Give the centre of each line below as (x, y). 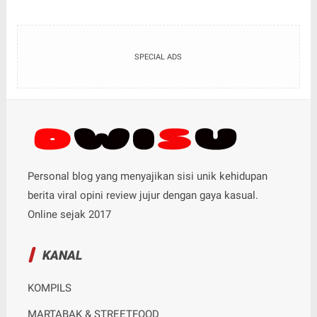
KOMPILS (49, 288)
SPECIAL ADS (158, 57)
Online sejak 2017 (69, 214)
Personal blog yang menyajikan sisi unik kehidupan (147, 176)
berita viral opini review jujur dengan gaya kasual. (143, 195)
